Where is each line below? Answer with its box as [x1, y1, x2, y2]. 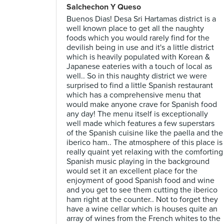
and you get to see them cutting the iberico [66, 185, 217, 195]
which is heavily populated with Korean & [66, 52, 210, 62]
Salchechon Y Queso [66, 2, 141, 12]
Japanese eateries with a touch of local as [66, 61, 212, 71]
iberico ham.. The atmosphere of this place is [66, 137, 222, 147]
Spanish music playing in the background [66, 156, 209, 166]
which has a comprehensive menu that [66, 90, 201, 100]
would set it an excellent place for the [66, 166, 197, 176]
